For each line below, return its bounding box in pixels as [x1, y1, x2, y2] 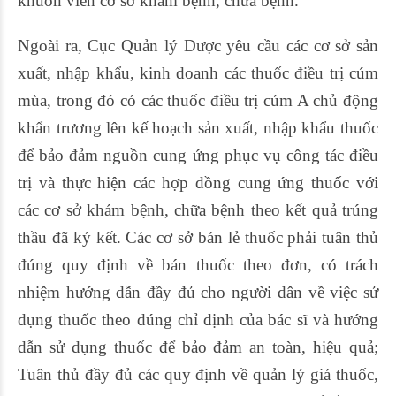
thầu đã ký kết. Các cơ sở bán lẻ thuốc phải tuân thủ [18, 227, 378, 247]
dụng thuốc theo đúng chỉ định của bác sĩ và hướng [18, 309, 378, 329]
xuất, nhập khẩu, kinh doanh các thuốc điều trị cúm [18, 63, 378, 82]
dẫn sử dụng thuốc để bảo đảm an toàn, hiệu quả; [18, 337, 378, 356]
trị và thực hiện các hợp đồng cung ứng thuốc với [18, 172, 378, 192]
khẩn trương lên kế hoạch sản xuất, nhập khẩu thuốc [18, 118, 378, 137]
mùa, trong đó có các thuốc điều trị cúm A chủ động [18, 90, 378, 110]
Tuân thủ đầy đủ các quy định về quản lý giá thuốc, [18, 364, 378, 384]
